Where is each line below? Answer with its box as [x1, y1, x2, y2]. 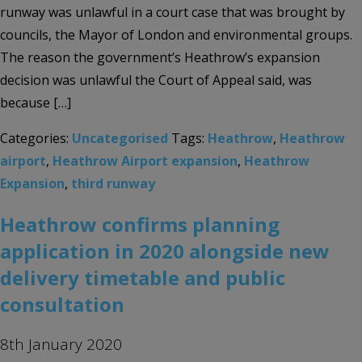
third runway [71, 175, 155, 193]
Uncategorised [72, 129, 168, 148]
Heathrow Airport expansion [53, 152, 238, 170]
